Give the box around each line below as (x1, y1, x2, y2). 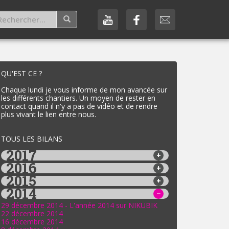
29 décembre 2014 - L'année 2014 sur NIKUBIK (1, 200, 157, 210)
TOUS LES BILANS (1, 134, 62, 144)
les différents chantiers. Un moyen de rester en (1, 93, 155, 103)
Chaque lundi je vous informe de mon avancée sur (1, 85, 167, 95)
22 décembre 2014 (1, 209, 63, 218)
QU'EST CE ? (1, 68, 42, 78)
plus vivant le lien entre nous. (1, 109, 96, 119)
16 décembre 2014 (1, 217, 63, 226)
